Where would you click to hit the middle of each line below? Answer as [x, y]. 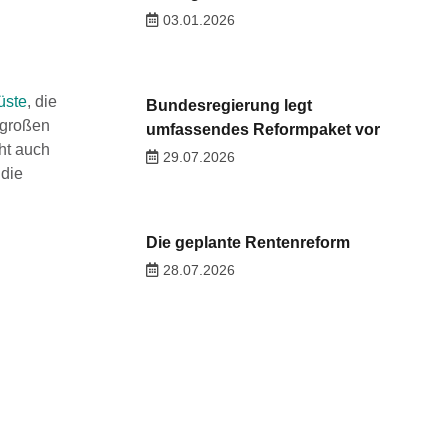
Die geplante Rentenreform [247, 243]
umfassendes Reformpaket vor [262, 130]
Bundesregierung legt [228, 106]
